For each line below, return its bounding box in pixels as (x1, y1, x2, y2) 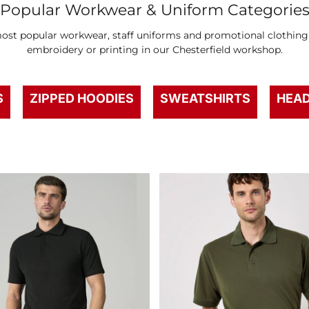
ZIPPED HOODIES (30, 91, 134, 106)
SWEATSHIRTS (160, 91, 250, 106)
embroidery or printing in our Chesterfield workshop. (26, 43, 283, 56)
